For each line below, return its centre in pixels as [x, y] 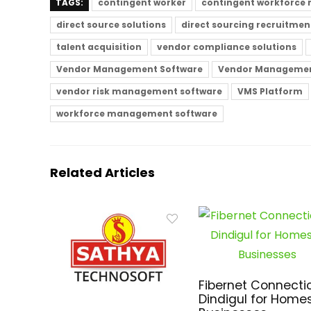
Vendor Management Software [129, 69]
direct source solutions [111, 25]
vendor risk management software [139, 91]
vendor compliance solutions [227, 47]
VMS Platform [270, 91]
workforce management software [137, 114]
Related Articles [102, 173]
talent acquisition [99, 47]
